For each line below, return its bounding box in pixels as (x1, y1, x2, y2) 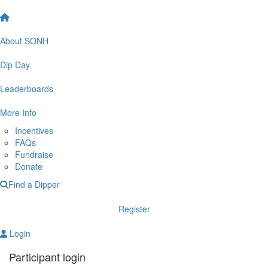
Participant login (9, 248, 86, 264)
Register (118, 202, 150, 215)
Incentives (15, 124, 53, 136)
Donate (15, 160, 42, 172)
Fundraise (15, 148, 53, 160)
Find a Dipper (8, 178, 60, 190)
